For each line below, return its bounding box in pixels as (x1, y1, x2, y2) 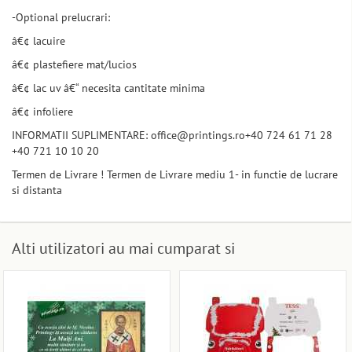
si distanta (12, 183, 62, 198)
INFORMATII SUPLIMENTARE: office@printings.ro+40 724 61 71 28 (12, 128, 332, 143)
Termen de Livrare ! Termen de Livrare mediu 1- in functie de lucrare (12, 167, 338, 182)
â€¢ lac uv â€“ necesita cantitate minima (12, 81, 205, 96)
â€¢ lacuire (12, 34, 65, 49)
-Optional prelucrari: (12, 10, 110, 25)
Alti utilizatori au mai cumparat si (12, 238, 235, 259)
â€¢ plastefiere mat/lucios (12, 57, 137, 72)
